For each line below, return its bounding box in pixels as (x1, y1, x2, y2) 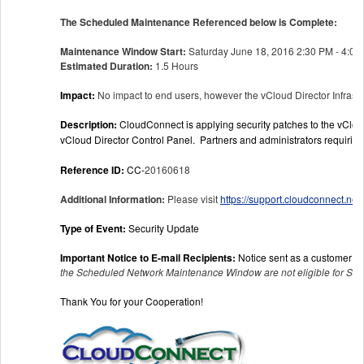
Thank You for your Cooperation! (60, 293, 203, 308)
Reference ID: (60, 162, 124, 177)
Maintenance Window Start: (60, 43, 186, 58)
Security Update (128, 220, 199, 235)
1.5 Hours (153, 58, 198, 72)
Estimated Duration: (60, 58, 153, 73)
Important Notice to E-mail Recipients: (60, 249, 236, 265)
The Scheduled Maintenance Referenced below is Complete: (60, 14, 337, 29)
